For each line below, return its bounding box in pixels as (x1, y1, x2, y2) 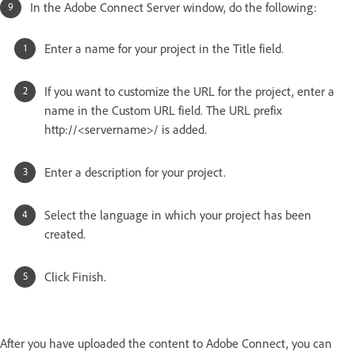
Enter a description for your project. (44, 165, 226, 181)
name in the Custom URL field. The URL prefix (44, 103, 282, 119)
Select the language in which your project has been (44, 208, 311, 223)
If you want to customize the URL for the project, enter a (44, 84, 334, 100)
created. (44, 227, 86, 242)
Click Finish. (44, 269, 106, 285)
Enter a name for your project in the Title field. (44, 41, 284, 57)
